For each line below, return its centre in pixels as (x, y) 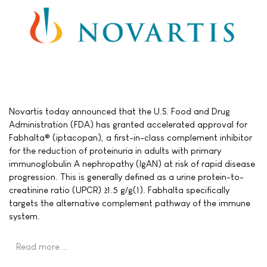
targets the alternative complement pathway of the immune (130, 203)
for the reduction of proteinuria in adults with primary (115, 151)
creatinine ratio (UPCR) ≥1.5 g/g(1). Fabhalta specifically (119, 190)
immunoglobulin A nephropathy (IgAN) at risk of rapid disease (132, 164)
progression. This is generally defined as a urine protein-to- (126, 177)
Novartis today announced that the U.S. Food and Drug (119, 111)
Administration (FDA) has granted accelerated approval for (128, 125)
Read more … (42, 247)
